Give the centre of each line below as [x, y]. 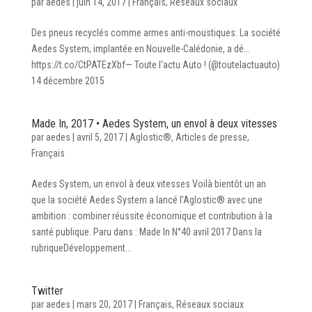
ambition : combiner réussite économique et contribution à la [151, 216]
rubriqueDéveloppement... [81, 248]
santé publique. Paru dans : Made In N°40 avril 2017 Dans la [146, 232]
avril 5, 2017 [100, 137]
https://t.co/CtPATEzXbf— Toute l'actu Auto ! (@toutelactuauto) [155, 64]
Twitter [47, 290]
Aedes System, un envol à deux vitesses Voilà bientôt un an [148, 184]
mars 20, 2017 [104, 304]
